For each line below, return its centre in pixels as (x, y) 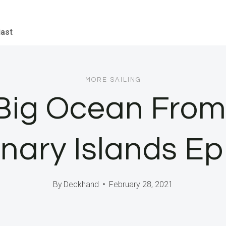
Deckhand (81, 184)
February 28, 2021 (141, 184)
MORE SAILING (113, 80)
